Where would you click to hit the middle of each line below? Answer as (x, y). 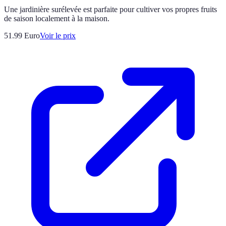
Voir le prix (58, 36)
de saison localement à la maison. (57, 19)
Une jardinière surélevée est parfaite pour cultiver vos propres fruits (110, 10)
